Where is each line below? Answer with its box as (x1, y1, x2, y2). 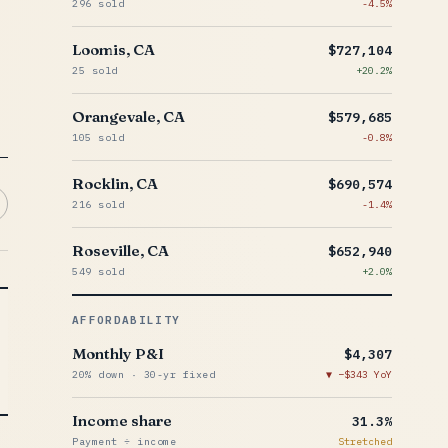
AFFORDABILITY (72, 313, 181, 327)
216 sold (72, 198, 124, 211)
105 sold (72, 131, 124, 144)
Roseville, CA (72, 241, 169, 260)
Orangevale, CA (72, 107, 185, 126)
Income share (72, 411, 172, 430)
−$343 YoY (338, 368, 392, 381)
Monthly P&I (72, 344, 164, 363)
